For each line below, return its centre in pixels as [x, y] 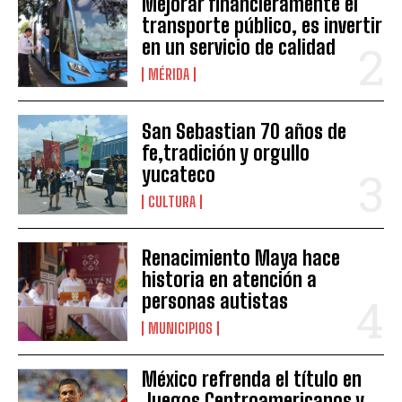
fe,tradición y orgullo [226, 153]
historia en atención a [230, 279]
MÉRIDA [169, 74]
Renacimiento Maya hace [241, 258]
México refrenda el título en [252, 379]
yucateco [179, 174]
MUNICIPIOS [181, 328]
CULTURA [172, 201]
